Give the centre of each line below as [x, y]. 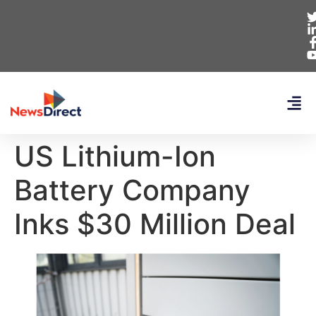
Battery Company [132, 190]
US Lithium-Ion [115, 156]
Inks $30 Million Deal [155, 224]
